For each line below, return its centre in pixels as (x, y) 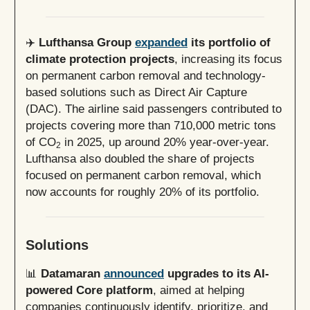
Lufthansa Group (87, 43)
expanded (161, 43)
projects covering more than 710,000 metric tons (151, 126)
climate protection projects (100, 59)
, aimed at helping (199, 290)
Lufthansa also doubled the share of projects (140, 159)
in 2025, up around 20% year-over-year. (165, 142)
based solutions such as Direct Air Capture (136, 92)
